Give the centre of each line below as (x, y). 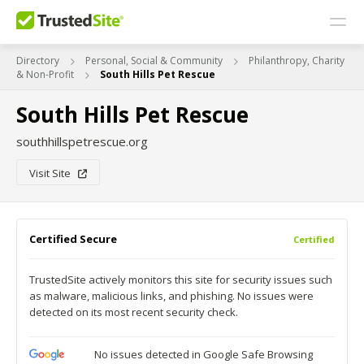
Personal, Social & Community (154, 61)
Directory (38, 61)
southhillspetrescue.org (82, 141)
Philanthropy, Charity (297, 61)
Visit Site (54, 173)
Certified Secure (73, 239)
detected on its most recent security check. (134, 312)
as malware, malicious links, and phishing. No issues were (171, 296)
